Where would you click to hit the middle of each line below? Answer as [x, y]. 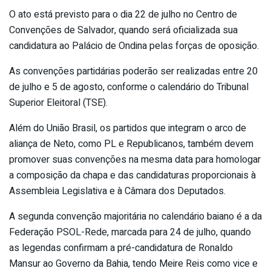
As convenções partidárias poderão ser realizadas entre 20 [133, 71]
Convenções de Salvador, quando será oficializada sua [123, 30]
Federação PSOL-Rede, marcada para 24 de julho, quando [130, 232]
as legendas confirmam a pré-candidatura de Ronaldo [121, 248]
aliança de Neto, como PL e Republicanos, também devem [131, 144]
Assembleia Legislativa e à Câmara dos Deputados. [117, 191]
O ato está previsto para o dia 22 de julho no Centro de [123, 14]
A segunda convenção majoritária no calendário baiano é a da [135, 216]
